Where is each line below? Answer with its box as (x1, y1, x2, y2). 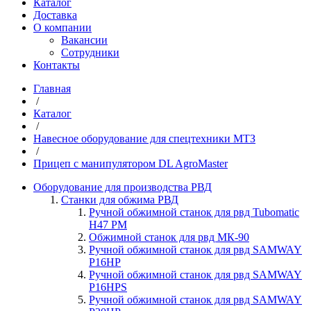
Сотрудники (61, 47, 119, 58)
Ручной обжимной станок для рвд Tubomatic (89, 206, 299, 218)
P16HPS (89, 281, 127, 293)
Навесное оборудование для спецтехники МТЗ (33, 133, 255, 144)
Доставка (33, 9, 77, 21)
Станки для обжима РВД (61, 194, 178, 205)
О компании (33, 22, 92, 33)
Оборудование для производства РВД (33, 181, 212, 193)
